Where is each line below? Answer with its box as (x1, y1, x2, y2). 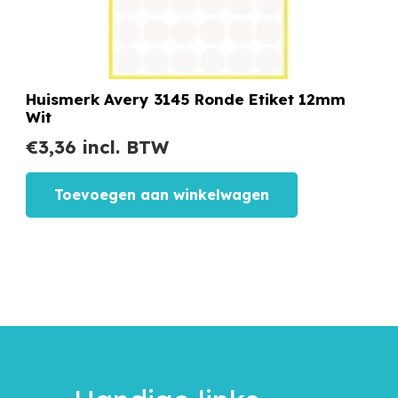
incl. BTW (76, 136, 170, 159)
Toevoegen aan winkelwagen (54, 185, 270, 203)
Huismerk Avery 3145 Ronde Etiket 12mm (26, 90, 346, 109)
